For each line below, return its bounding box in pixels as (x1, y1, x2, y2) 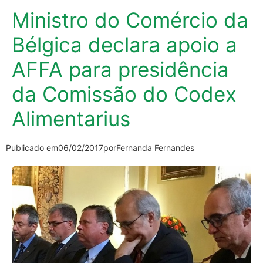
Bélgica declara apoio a (12, 32, 237, 57)
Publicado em (6, 142, 58, 153)
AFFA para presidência (12, 56, 229, 82)
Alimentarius (12, 106, 130, 131)
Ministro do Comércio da (12, 7, 248, 32)
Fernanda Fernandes (116, 142, 194, 153)
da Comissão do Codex (12, 81, 237, 106)
